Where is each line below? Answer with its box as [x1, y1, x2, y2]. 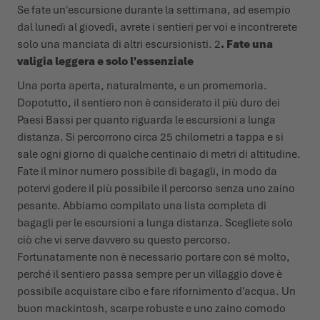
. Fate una [221, 37, 273, 52]
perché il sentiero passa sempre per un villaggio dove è [17, 267, 282, 282]
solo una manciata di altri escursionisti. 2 [17, 37, 221, 52]
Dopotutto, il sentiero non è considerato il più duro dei [17, 96, 280, 111]
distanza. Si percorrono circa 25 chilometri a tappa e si [17, 130, 284, 145]
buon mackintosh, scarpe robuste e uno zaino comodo [17, 301, 286, 316]
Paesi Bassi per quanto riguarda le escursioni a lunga [17, 113, 276, 128]
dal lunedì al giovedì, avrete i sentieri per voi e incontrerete [17, 20, 297, 35]
